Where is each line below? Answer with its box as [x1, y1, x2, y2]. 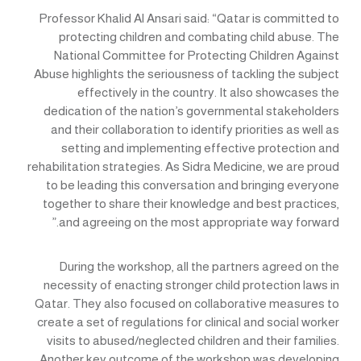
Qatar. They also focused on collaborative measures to [35, 297, 340, 311]
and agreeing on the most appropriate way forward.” [59, 215, 340, 230]
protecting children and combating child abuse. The [59, 30, 340, 44]
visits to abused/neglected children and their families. [47, 334, 340, 348]
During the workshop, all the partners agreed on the [59, 259, 340, 274]
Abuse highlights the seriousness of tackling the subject [34, 67, 340, 81]
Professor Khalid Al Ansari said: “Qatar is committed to [39, 11, 340, 26]
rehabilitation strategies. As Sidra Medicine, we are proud [27, 160, 340, 174]
